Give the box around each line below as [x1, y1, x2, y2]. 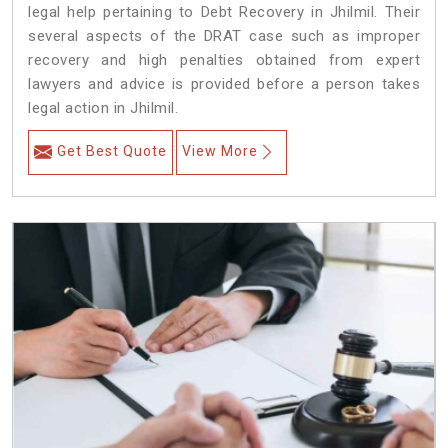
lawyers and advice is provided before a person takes [28, 75, 420, 94]
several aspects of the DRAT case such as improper [28, 27, 420, 46]
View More [182, 143, 258, 160]
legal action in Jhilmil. [28, 99, 178, 118]
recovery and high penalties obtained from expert [28, 51, 420, 70]
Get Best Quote [57, 143, 167, 160]
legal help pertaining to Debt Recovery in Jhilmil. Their [28, 3, 420, 22]
